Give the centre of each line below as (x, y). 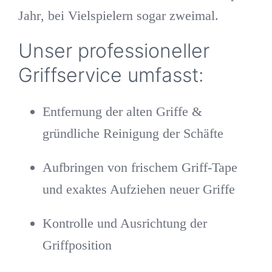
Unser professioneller (114, 50)
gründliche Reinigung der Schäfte (133, 133)
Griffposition (77, 245)
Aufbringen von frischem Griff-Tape (140, 167)
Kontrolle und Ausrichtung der (124, 223)
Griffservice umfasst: (111, 75)
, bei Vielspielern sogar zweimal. (129, 15)
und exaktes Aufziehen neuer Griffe (138, 189)
